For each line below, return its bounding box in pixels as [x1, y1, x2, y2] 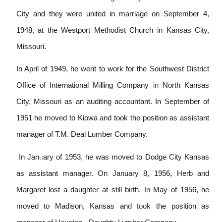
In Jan [16, 153, 40, 161]
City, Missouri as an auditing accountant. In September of [16, 98, 210, 106]
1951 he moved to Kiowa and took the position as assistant [16, 114, 210, 122]
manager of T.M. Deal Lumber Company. [16, 130, 148, 139]
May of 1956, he [153, 185, 210, 194]
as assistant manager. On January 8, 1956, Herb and [16, 169, 210, 177]
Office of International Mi [16, 81, 101, 90]
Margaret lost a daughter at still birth [16, 185, 139, 194]
